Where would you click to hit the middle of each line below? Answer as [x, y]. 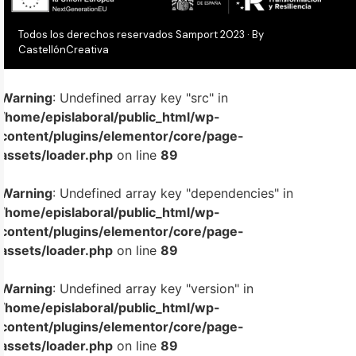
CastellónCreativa [64, 49]
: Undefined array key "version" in [153, 289]
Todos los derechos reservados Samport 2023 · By [141, 34]
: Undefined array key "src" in [140, 98]
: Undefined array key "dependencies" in [173, 193]
